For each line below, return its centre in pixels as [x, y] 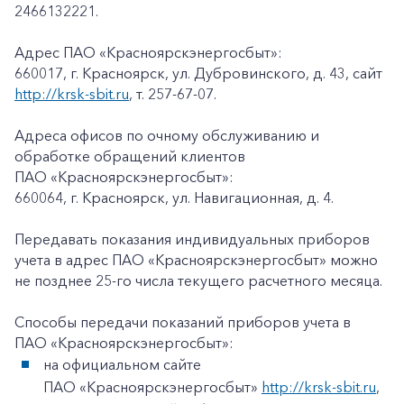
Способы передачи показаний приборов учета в [183, 322]
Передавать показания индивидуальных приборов [192, 239]
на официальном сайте [122, 364]
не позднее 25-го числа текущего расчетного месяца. [198, 280]
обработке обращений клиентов [130, 156]
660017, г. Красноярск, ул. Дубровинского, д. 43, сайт [198, 73]
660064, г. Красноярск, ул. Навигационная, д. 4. [174, 197]
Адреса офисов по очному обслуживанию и [167, 135]
